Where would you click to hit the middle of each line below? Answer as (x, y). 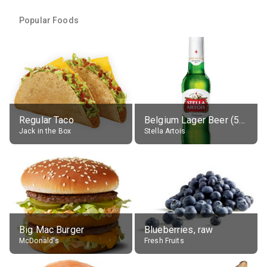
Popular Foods (49, 20)
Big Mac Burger (52, 229)
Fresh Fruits (164, 240)
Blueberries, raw (179, 229)
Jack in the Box (45, 131)
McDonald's (39, 240)
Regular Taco (46, 120)
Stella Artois (165, 131)
